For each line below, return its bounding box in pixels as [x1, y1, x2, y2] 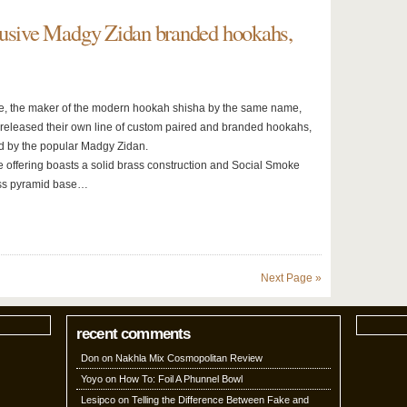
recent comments [76, 325, 191, 342]
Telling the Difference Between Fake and [132, 394, 309, 405]
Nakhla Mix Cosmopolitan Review [115, 352, 263, 363]
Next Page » [261, 272, 322, 284]
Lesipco [81, 394, 115, 405]
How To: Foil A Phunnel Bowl [119, 373, 243, 384]
